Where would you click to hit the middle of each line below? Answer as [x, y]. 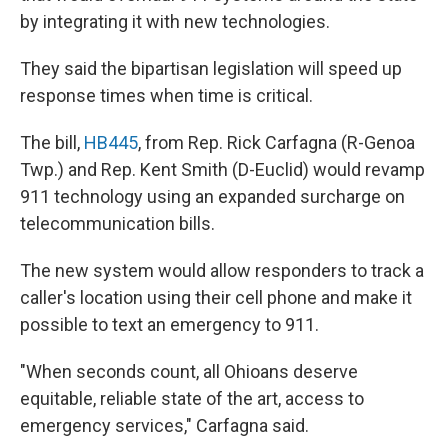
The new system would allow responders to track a [222, 270]
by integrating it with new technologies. [175, 21]
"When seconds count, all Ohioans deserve [189, 371]
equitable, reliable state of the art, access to [192, 398]
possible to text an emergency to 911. [169, 324]
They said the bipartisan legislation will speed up [211, 68]
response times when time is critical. [166, 95]
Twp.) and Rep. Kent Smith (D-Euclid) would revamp [222, 169]
